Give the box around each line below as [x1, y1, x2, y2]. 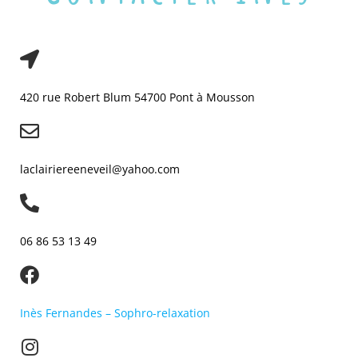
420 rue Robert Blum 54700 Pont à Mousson [20, 89, 258, 105]
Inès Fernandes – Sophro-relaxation [20, 304, 210, 320]
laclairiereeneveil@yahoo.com [20, 161, 180, 177]
